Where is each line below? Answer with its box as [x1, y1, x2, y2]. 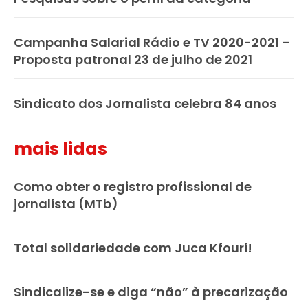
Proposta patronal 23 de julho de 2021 [14, 51, 252, 69]
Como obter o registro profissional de [14, 178, 252, 196]
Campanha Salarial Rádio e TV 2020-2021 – [14, 34, 290, 52]
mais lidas [14, 137, 107, 162]
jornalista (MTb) [14, 195, 118, 213]
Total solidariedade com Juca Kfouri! [14, 239, 252, 257]
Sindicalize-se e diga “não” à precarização [14, 283, 288, 301]
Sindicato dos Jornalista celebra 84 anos [14, 95, 276, 113]
